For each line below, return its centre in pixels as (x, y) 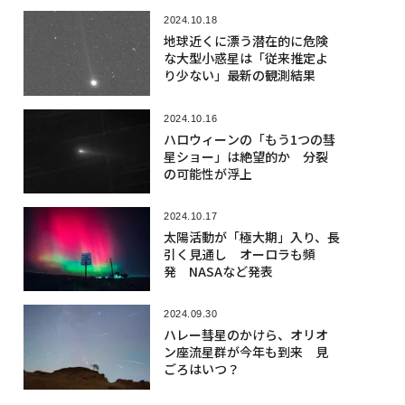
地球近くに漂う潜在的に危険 (245, 41)
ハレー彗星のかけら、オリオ (245, 335)
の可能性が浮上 (207, 173)
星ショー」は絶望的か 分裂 (245, 156)
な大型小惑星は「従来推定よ (245, 58)
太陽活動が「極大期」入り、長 (251, 236)
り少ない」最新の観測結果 (239, 75)
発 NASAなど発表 (218, 271)
